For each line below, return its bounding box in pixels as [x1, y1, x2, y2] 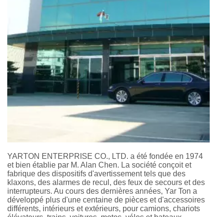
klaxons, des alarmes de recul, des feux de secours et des [7, 178, 205, 186]
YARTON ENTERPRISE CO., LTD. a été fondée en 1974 [7, 152, 203, 160]
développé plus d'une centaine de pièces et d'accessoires [7, 195, 205, 204]
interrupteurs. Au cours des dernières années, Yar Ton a [7, 186, 197, 195]
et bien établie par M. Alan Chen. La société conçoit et [7, 160, 191, 169]
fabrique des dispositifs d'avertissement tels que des [7, 169, 186, 178]
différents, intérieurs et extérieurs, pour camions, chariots [7, 204, 200, 213]
